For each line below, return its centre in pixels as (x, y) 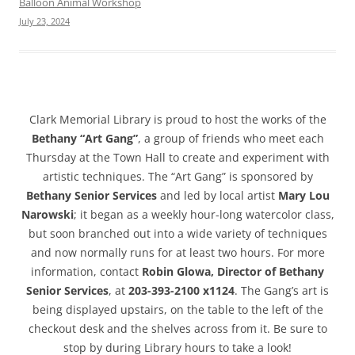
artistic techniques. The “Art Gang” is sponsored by (177, 177)
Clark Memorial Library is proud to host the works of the (177, 120)
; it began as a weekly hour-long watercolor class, (204, 215)
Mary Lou (303, 196)
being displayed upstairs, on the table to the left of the (177, 310)
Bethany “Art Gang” (84, 139)
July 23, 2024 (44, 21)
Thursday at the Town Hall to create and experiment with (177, 158)
